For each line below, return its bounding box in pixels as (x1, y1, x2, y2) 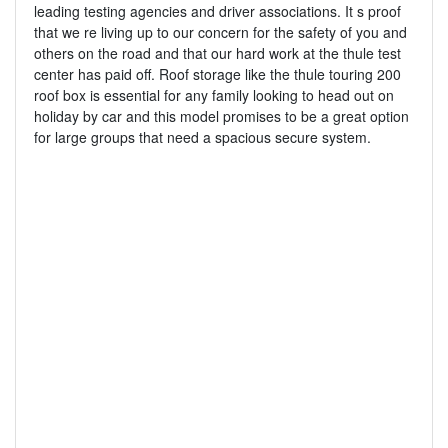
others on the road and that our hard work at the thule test (33, 43, 401, 64)
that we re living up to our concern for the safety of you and (33, 22, 407, 43)
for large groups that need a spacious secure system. (33, 127, 371, 148)
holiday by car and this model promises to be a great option (33, 106, 409, 127)
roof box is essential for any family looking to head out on (33, 85, 394, 106)
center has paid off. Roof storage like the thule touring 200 (33, 64, 401, 85)
